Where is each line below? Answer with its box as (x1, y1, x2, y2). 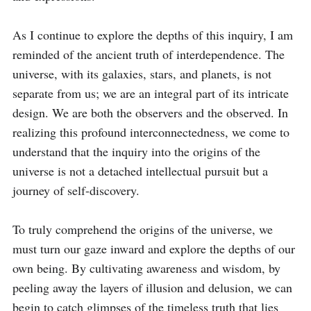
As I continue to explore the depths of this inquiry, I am (12, 26, 293, 43)
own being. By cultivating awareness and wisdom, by (12, 260, 280, 276)
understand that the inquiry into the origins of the (12, 143, 260, 160)
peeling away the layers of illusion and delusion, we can (12, 279, 292, 296)
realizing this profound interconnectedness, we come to (12, 124, 289, 140)
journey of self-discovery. (12, 182, 140, 199)
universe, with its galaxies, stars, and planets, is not (12, 65, 271, 82)
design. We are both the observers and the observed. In (12, 104, 288, 121)
